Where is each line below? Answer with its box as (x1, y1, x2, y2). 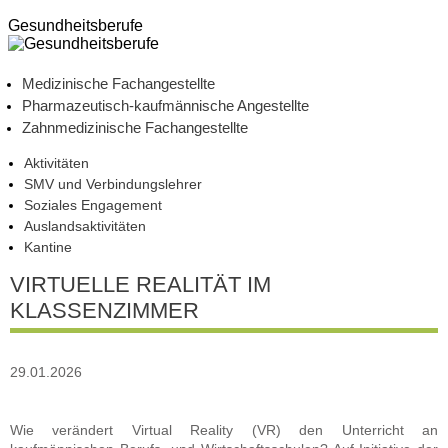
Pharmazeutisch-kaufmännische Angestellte (22, 97, 309, 114)
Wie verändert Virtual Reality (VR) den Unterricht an (10, 422, 438, 438)
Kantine (24, 239, 72, 255)
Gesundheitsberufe (8, 17, 143, 34)
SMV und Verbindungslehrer (24, 176, 202, 192)
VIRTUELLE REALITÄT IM (10, 272, 271, 297)
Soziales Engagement (24, 197, 162, 213)
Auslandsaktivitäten (24, 218, 146, 234)
